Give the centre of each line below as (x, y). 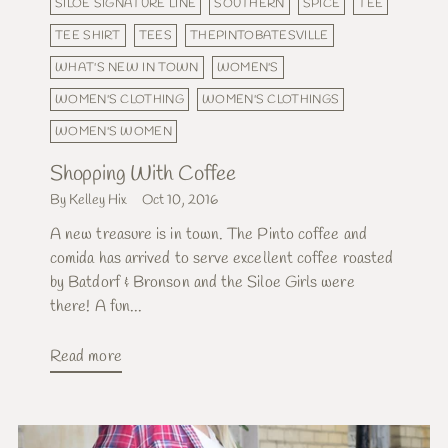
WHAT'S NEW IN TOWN (127, 68)
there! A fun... (96, 307)
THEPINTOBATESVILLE (259, 36)
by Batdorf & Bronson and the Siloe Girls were (202, 283)
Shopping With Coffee (143, 174)
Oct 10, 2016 (180, 201)
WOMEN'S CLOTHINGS (270, 100)
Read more (86, 357)
